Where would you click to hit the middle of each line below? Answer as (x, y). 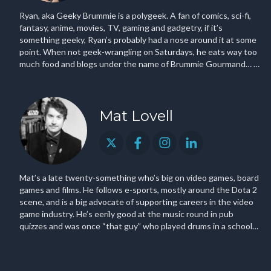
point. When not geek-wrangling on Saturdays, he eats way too (138, 52)
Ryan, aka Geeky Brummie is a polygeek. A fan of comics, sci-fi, (135, 15)
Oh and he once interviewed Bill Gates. (93, 76)
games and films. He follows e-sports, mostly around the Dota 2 (51, 190)
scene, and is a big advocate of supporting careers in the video (136, 202)
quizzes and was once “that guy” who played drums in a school (136, 226)
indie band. (40, 238)
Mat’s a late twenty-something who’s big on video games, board (139, 178)
